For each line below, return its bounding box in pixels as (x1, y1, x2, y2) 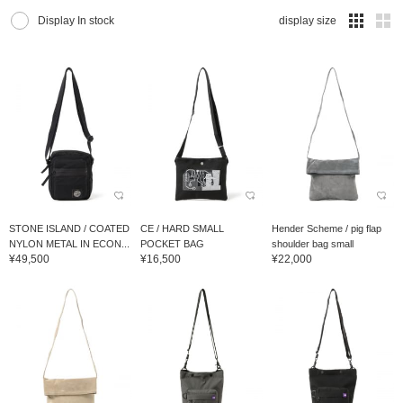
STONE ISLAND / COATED (9, 222, 130, 234)
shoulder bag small (271, 237, 354, 249)
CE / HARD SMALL (139, 222, 224, 234)
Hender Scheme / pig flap (271, 222, 381, 234)
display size (279, 14, 336, 28)
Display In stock (38, 14, 114, 28)
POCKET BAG (139, 237, 204, 249)
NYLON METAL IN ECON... (9, 237, 130, 249)
